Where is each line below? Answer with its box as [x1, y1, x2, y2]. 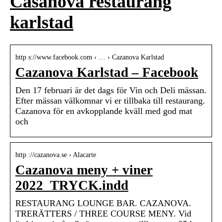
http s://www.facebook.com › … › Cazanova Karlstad [15, 54, 164, 61]
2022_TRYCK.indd [15, 178, 128, 193]
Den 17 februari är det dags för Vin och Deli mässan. [15, 85, 207, 96]
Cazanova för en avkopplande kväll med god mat [15, 106, 192, 116]
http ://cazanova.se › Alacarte [15, 151, 96, 159]
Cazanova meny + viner [15, 163, 153, 178]
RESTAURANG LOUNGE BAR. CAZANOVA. [15, 198, 191, 209]
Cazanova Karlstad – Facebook [15, 65, 198, 80]
